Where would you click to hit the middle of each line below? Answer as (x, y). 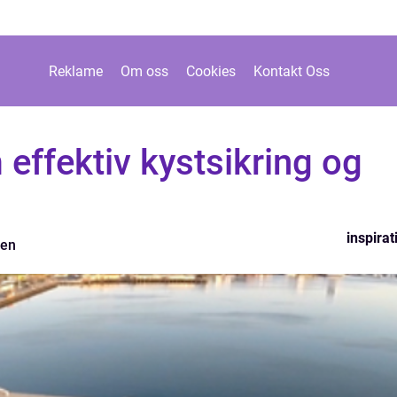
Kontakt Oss (291, 71)
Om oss (144, 71)
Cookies (210, 71)
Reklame (75, 71)
